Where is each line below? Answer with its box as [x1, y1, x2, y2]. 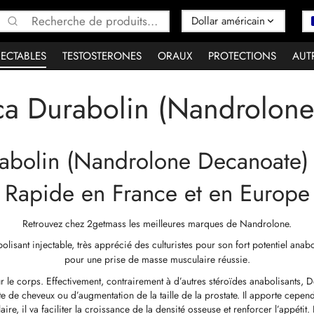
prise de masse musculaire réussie [104, 252, 247, 266]
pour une [64, 252, 104, 266]
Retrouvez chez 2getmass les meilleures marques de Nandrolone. [22, 216, 292, 231]
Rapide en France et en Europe [4, 176, 310, 210]
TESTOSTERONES [62, 48, 142, 64]
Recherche [83, 11, 137, 28]
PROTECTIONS [208, 48, 276, 64]
